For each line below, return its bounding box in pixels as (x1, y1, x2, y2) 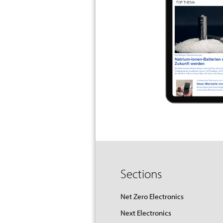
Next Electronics (120, 208, 171, 218)
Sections (120, 166, 162, 182)
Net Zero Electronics (120, 192, 184, 202)
